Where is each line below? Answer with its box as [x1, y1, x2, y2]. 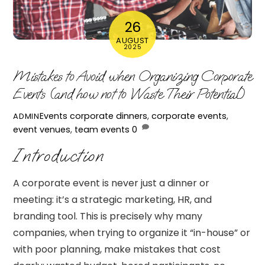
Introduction [13, 144, 104, 167]
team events [75, 123, 130, 135]
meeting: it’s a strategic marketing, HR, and [13, 193, 212, 207]
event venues [13, 123, 71, 135]
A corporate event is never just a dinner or [13, 176, 210, 190]
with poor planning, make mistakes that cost [13, 243, 221, 257]
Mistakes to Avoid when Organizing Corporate [13, 67, 252, 86]
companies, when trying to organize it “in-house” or [13, 226, 251, 240]
